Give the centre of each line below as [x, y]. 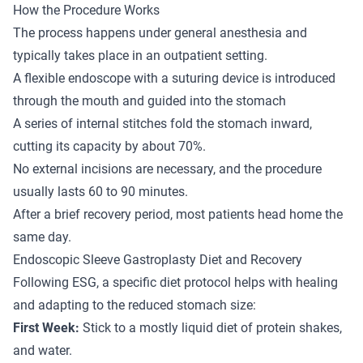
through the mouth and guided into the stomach [149, 100]
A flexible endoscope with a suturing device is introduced [174, 78]
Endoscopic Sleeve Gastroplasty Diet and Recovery [158, 259]
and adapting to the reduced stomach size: [135, 305]
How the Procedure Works [86, 10]
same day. [42, 237]
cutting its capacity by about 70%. [109, 146]
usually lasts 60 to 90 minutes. [100, 191]
